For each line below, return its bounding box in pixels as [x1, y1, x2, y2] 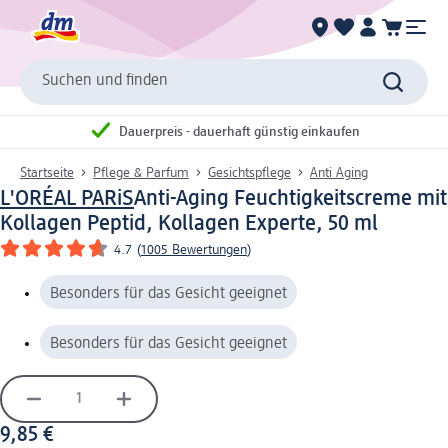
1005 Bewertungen [141, 242, 247, 257]
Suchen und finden [42, 73, 168, 90]
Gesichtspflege [208, 165, 291, 180]
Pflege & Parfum [93, 165, 189, 180]
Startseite [20, 165, 74, 180]
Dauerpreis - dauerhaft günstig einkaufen [119, 125, 360, 140]
